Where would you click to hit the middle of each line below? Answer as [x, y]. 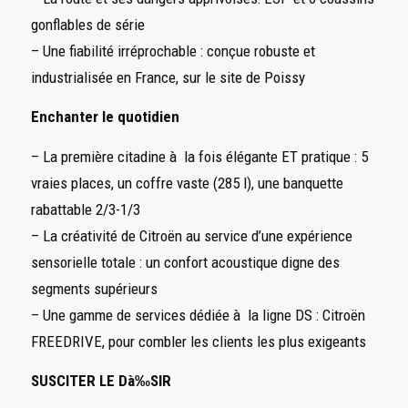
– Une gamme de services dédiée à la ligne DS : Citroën [198, 315]
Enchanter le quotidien [105, 117]
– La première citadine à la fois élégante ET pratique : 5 [199, 156]
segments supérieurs [94, 288]
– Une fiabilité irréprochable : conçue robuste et [173, 51]
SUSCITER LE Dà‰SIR [101, 381]
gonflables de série [87, 24]
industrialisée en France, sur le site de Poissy [168, 77]
